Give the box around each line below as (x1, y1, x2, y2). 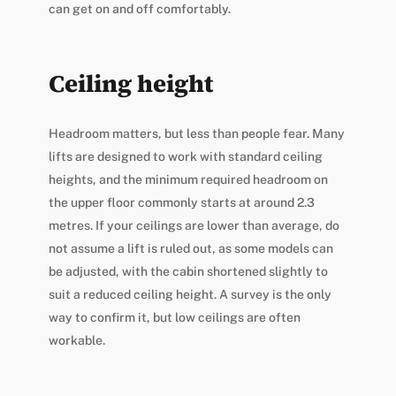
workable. (48, 332, 105, 347)
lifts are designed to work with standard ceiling (48, 148, 323, 164)
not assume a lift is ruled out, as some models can (48, 240, 333, 255)
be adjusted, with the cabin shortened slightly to (48, 263, 328, 278)
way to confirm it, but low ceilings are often (48, 309, 301, 324)
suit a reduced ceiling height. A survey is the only (48, 286, 331, 301)
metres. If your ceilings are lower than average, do (48, 217, 339, 232)
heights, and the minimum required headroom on (48, 171, 328, 187)
